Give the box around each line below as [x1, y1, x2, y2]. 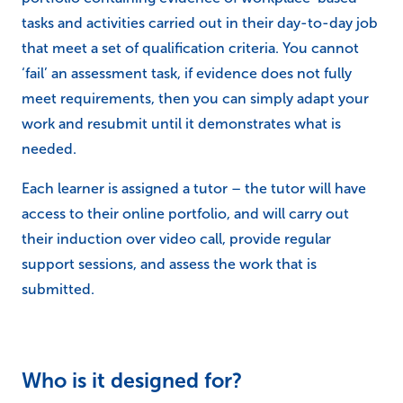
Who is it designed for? [22, 368, 242, 392]
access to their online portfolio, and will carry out [22, 205, 349, 221]
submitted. [22, 281, 94, 297]
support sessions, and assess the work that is [22, 255, 317, 272]
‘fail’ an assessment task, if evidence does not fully [22, 65, 352, 81]
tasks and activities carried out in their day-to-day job [22, 14, 378, 31]
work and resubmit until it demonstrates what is [22, 115, 341, 131]
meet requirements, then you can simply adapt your [22, 90, 369, 106]
